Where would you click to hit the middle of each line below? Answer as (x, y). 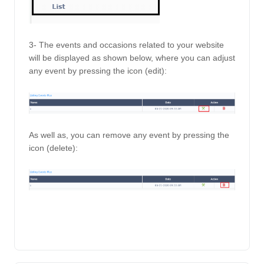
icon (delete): (55, 148)
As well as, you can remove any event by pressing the (129, 135)
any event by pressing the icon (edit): (99, 71)
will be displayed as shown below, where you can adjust (132, 58)
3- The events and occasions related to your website (126, 45)
